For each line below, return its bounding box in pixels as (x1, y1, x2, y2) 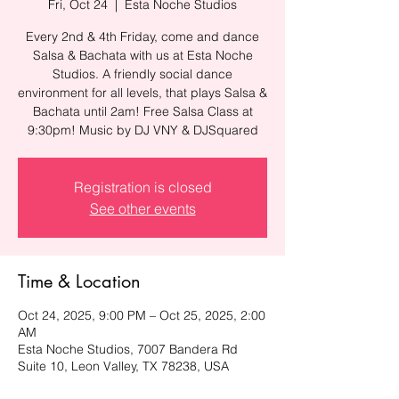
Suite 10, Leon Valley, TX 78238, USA (18, 358, 229, 374)
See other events (89, 199, 196, 217)
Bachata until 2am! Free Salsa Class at (32, 103, 253, 119)
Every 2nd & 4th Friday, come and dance (26, 28, 259, 45)
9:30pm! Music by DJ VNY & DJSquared (27, 122, 258, 138)
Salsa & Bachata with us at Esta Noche (32, 47, 253, 63)
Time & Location (18, 270, 141, 293)
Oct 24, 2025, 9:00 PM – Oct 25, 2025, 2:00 (18, 307, 265, 323)
